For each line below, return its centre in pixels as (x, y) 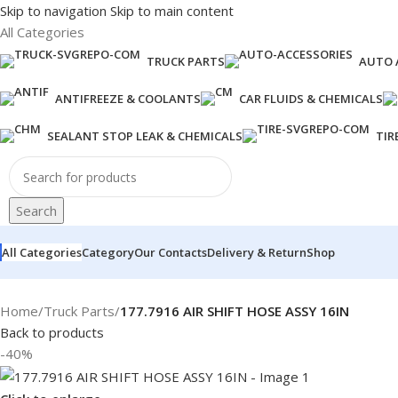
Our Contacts (171, 252)
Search (36, 211)
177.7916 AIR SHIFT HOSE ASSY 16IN (235, 311)
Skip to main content (172, 11)
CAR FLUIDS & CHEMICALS (311, 99)
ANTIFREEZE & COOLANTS (128, 99)
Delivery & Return (257, 252)
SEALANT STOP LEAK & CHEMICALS (145, 136)
